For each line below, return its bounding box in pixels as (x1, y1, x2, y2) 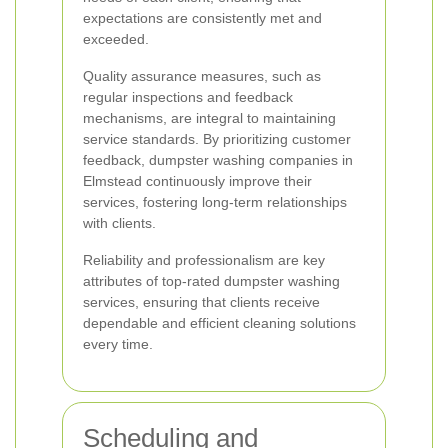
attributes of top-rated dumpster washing (83, 273, 340, 289)
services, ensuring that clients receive (83, 294, 320, 310)
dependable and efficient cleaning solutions (83, 315, 356, 331)
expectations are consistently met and (83, 10, 322, 26)
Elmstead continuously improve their (83, 173, 312, 189)
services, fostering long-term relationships (83, 194, 347, 210)
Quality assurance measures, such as (83, 68, 321, 84)
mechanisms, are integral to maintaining (83, 110, 336, 126)
